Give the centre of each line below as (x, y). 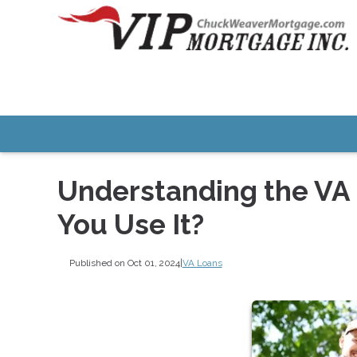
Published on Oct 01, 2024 (124, 263)
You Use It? (131, 225)
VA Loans (202, 263)
